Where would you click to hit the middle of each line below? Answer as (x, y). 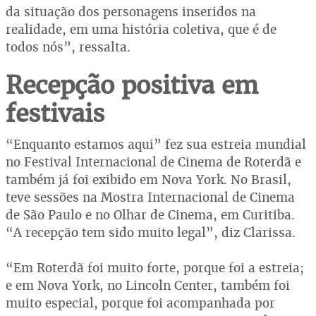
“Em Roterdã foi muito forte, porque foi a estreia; (155, 267)
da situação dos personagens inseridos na (131, 11)
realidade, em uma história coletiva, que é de (141, 29)
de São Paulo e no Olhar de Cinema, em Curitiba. (150, 214)
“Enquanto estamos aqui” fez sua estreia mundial (156, 144)
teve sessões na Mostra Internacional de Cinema (150, 197)
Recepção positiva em (132, 85)
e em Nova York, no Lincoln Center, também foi (148, 285)
